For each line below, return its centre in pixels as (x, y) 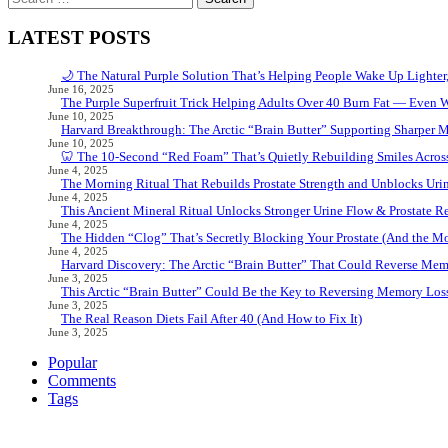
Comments (82, 381)
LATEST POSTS (79, 38)
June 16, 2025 (81, 90)
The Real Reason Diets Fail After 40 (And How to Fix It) (211, 319)
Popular (72, 363)
